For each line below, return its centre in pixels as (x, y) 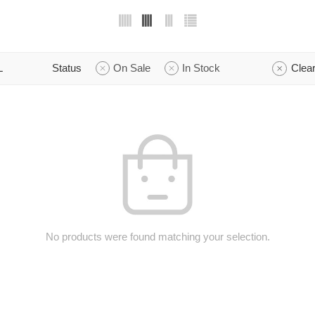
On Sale (132, 68)
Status (67, 68)
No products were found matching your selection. (157, 237)
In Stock (201, 68)
